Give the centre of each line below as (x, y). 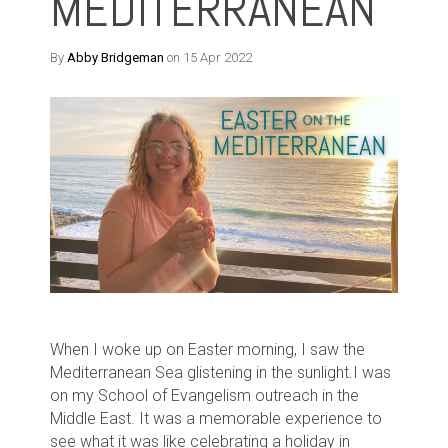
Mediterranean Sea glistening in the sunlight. (201, 372)
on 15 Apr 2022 (208, 58)
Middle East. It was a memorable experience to (216, 418)
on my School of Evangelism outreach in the (204, 395)
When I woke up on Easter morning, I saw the (207, 349)
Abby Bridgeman (115, 58)
